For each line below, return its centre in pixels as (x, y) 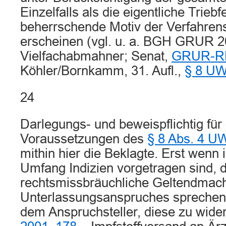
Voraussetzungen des (84, 139)
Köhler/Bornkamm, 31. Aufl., (102, 71)
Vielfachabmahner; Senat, (96, 56)
